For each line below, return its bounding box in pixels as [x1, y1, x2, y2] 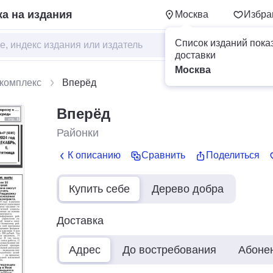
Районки [57, 127, 99, 139]
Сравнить [141, 150, 185, 161]
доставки [175, 50, 216, 60]
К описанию [68, 150, 121, 161]
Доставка [57, 214, 104, 227]
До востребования [122, 243, 216, 256]
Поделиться [206, 150, 260, 161]
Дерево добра [152, 182, 224, 195]
